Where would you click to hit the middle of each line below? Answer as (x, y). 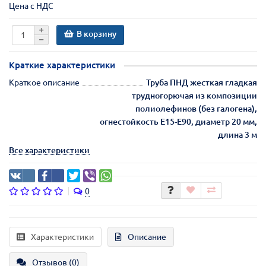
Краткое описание (44, 82)
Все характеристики (49, 150)
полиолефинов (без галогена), (196, 108)
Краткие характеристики (62, 65)
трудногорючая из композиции (194, 95)
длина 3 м (237, 134)
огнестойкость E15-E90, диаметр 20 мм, (178, 121)
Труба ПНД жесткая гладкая (202, 82)
